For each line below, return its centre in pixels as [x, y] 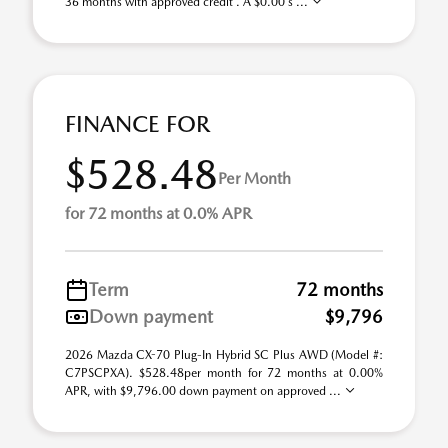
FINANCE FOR [137, 124]
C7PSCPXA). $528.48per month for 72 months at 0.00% [224, 373]
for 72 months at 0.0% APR [158, 213]
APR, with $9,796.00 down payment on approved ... [204, 391]
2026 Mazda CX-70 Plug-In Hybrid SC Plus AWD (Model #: [224, 355]
